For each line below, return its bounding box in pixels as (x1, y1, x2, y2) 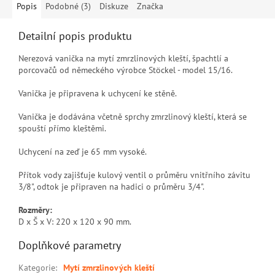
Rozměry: (18, 204, 52, 215)
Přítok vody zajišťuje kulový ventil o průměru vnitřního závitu (18, 169, 250, 180)
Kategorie (18, 261, 55, 273)
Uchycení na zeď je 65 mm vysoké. (18, 145, 147, 157)
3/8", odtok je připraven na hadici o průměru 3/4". (18, 180, 204, 192)
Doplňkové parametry (18, 238, 121, 252)
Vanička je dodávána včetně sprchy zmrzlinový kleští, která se (18, 110, 247, 122)
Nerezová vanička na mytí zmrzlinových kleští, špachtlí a (18, 52, 228, 64)
